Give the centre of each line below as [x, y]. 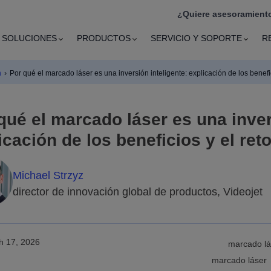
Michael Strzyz [48, 175]
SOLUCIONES [30, 38]
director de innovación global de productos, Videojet [138, 191]
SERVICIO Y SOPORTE [197, 38]
